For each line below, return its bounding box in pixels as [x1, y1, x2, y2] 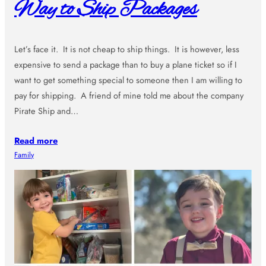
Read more [14, 134, 58, 147]
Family [14, 149, 34, 160]
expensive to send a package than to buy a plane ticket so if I [14, 58, 237, 71]
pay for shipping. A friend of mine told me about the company [14, 88, 243, 102]
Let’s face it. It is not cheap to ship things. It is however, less [14, 42, 239, 55]
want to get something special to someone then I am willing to [14, 73, 242, 86]
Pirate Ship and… [14, 104, 78, 117]
